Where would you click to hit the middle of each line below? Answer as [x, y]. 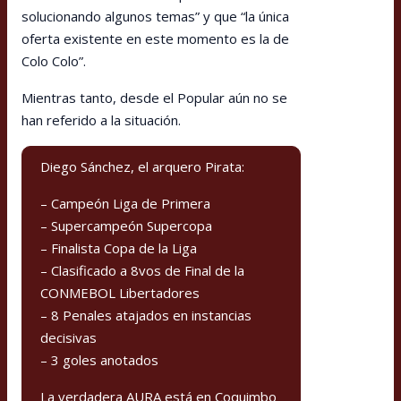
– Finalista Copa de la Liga [119, 247]
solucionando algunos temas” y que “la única [155, 16]
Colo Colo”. [54, 60]
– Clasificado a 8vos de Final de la [142, 270]
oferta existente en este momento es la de [155, 38]
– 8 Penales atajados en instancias [146, 315]
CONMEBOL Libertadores [120, 292]
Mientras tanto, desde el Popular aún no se [154, 97]
